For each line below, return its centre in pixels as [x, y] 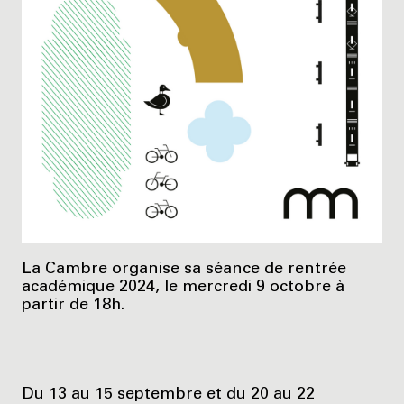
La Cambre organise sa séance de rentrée [184, 270]
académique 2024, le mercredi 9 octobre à [183, 288]
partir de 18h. [73, 306]
